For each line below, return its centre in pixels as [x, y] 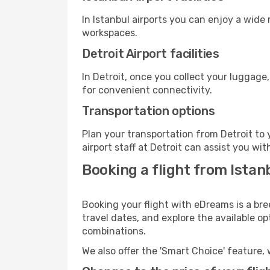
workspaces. [110, 33]
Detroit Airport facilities [151, 54]
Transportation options [149, 111]
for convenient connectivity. [147, 90]
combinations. [114, 231]
